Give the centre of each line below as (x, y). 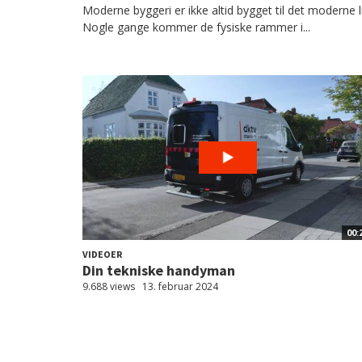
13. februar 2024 (180, 286)
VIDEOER (102, 254)
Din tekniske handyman (159, 270)
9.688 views (109, 286)
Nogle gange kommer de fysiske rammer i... (196, 27)
